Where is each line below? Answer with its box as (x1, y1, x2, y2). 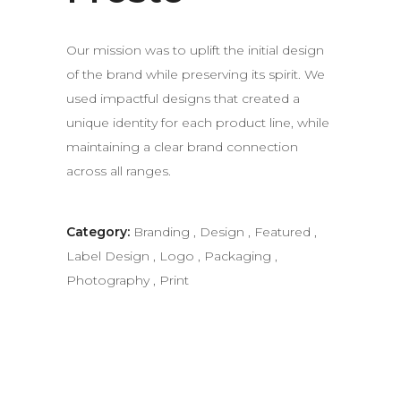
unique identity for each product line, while (66, 115, 329, 132)
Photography (66, 272, 153, 289)
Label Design (66, 248, 153, 265)
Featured (254, 224, 314, 241)
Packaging (204, 248, 275, 265)
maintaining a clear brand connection (66, 139, 298, 156)
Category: (66, 224, 130, 241)
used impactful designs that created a (66, 90, 300, 107)
